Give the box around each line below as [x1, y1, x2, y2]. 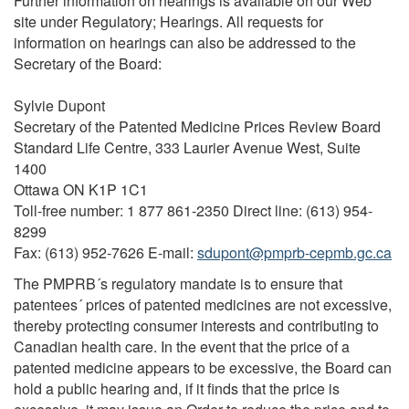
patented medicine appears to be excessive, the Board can [14, 357, 392, 379]
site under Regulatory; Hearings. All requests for [14, 10, 323, 32]
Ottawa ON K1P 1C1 [14, 178, 148, 200]
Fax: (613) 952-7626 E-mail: [14, 241, 197, 263]
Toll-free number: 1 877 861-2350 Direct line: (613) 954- [14, 199, 372, 221]
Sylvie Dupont [14, 94, 105, 116]
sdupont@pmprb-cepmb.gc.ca [197, 241, 392, 263]
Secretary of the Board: [14, 52, 162, 74]
